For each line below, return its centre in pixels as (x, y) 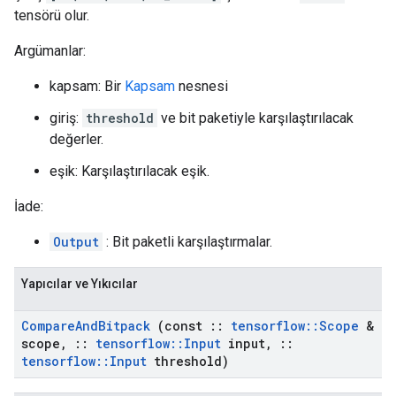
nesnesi (202, 86)
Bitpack (124, 326)
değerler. (76, 139)
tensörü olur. (52, 15)
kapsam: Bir (87, 86)
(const (180, 326)
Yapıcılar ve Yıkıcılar (80, 284)
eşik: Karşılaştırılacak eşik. (129, 171)
